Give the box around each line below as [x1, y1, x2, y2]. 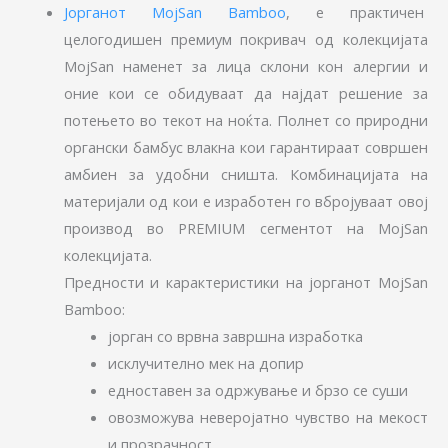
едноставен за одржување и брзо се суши [107, 379, 408, 400]
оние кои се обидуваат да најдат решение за [63, 82, 428, 103]
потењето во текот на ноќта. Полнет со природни [63, 109, 428, 130]
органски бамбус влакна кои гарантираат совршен [63, 136, 428, 157]
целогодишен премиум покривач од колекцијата [63, 28, 428, 49]
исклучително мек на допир [107, 352, 304, 373]
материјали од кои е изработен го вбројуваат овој [63, 190, 428, 211]
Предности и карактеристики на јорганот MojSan [63, 271, 428, 292]
